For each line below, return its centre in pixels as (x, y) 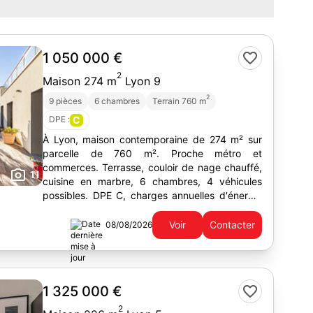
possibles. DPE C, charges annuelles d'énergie (152, 195)
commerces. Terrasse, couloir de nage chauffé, (152, 167)
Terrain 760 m (179, 101)
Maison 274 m (80, 81)
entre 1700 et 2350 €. (93, 209)
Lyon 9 (141, 81)
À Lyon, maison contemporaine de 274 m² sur (152, 139)
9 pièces (65, 101)
